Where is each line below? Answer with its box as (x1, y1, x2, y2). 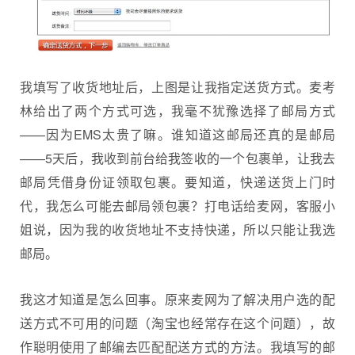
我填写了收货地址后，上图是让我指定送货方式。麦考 (20, 77, 335, 96)
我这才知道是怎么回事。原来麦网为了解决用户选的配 (20, 290, 335, 309)
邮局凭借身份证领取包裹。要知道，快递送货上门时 (20, 172, 335, 191)
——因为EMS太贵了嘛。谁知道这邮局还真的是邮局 (20, 124, 335, 143)
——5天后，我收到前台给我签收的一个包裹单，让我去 (20, 148, 335, 167)
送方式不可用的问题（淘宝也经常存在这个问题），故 (20, 314, 335, 333)
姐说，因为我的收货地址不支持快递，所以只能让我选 (20, 219, 335, 239)
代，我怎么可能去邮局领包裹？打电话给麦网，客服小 (20, 196, 335, 215)
